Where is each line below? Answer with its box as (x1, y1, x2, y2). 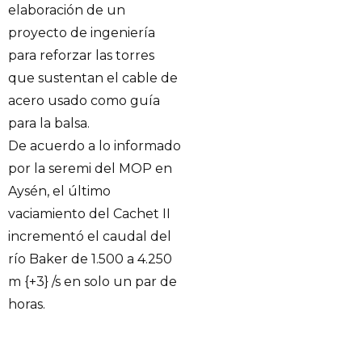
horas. (8, 297, 45, 313)
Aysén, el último (8, 183, 111, 200)
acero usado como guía (8, 93, 160, 109)
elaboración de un (8, 2, 125, 19)
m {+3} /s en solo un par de (8, 274, 177, 290)
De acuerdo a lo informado (8, 138, 181, 154)
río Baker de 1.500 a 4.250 (8, 251, 172, 267)
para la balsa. (8, 116, 90, 132)
